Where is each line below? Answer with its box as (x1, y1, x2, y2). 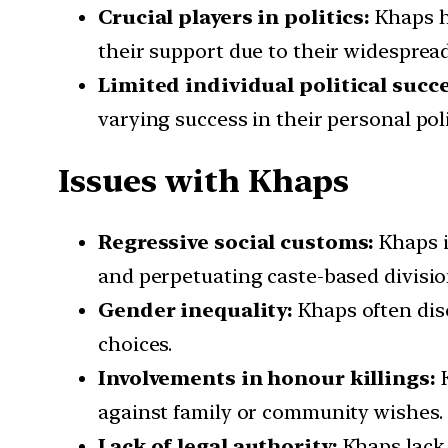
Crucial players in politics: (98, 5, 371, 30)
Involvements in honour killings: (98, 366, 436, 391)
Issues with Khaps (58, 161, 350, 200)
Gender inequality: (98, 298, 294, 323)
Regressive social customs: (98, 230, 375, 255)
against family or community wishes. (98, 400, 443, 425)
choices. (98, 332, 173, 357)
